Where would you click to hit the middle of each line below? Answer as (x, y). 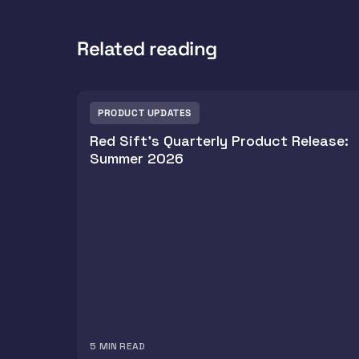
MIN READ (122, 347)
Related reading (147, 48)
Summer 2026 (137, 158)
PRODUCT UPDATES (145, 113)
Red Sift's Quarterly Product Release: (219, 140)
